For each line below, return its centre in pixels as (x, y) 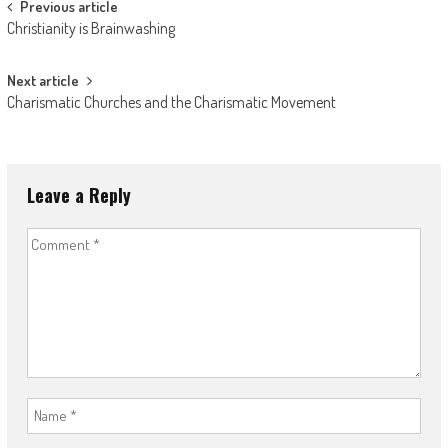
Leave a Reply (78, 194)
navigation (55, 44)
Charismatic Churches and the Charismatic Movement (171, 101)
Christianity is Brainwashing (90, 27)
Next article (42, 80)
